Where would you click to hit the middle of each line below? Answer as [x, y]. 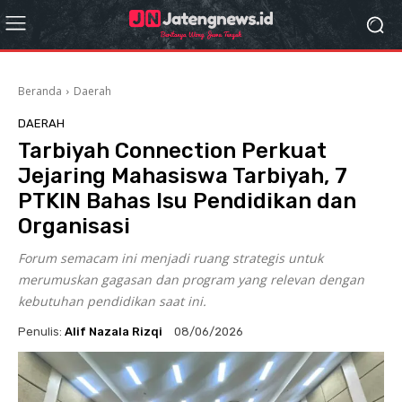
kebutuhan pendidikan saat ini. [112, 301]
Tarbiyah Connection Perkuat [172, 151]
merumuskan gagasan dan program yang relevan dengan [191, 280]
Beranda [40, 91]
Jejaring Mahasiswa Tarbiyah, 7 [183, 176]
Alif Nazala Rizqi [114, 331]
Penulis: [40, 331]
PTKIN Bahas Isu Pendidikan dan [187, 201]
